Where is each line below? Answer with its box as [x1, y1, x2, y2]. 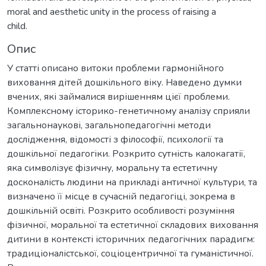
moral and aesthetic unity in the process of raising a [7, 5, 216, 18]
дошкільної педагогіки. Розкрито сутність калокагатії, [7, 147, 245, 160]
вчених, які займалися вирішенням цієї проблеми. [7, 90, 230, 103]
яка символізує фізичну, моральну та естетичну [7, 161, 217, 175]
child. [7, 19, 27, 33]
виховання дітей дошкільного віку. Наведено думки [7, 75, 242, 89]
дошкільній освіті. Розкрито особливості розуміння [7, 204, 235, 217]
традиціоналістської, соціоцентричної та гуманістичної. [7, 246, 254, 260]
